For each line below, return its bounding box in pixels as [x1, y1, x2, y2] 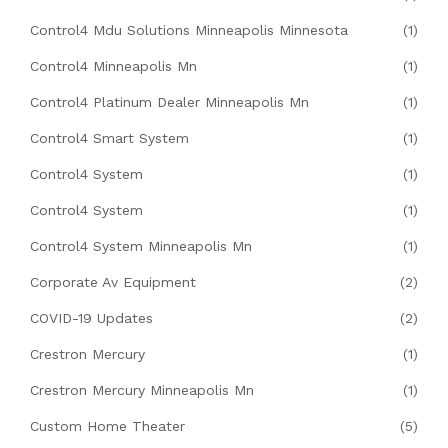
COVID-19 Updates [30, 310, 153, 327]
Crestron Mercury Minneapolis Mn [30, 382, 254, 399]
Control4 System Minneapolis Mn [30, 238, 252, 255]
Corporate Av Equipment [30, 274, 196, 291]
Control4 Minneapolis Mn [30, 58, 197, 75]
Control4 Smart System [30, 130, 189, 147]
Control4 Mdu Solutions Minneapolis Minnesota [30, 22, 348, 39]
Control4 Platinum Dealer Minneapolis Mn [30, 94, 309, 111]
